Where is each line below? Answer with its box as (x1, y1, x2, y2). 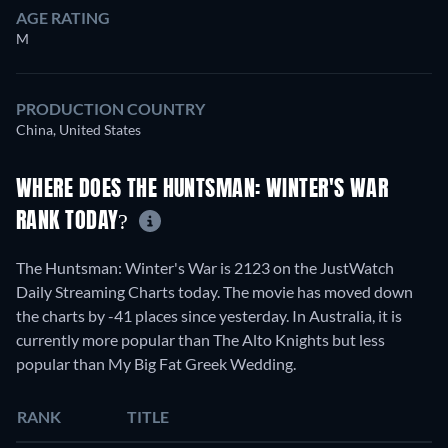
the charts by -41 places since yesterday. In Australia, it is (16, 306, 402, 326)
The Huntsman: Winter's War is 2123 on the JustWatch (16, 258, 394, 278)
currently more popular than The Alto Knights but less (16, 330, 385, 350)
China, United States (16, 120, 141, 138)
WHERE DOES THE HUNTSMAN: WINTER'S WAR (16, 178, 389, 201)
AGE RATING (16, 7, 110, 27)
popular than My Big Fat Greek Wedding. (16, 354, 296, 374)
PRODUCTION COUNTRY (16, 98, 205, 118)
